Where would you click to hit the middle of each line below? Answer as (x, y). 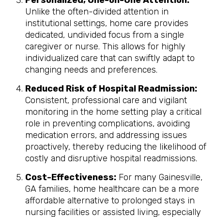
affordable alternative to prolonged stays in (110, 201)
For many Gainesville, (159, 177)
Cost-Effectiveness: (71, 177)
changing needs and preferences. (91, 70)
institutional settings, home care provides (107, 23)
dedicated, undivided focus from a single (105, 35)
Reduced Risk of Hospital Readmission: (111, 89)
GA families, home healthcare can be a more (112, 189)
